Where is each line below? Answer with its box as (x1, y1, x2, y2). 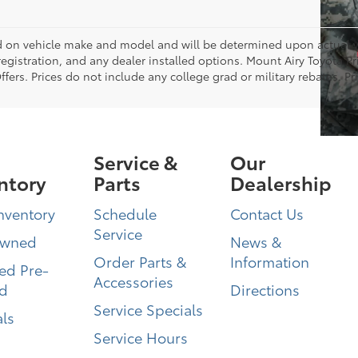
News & (229, 230, 281, 252)
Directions (229, 278, 300, 300)
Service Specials (93, 298, 204, 320)
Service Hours (93, 326, 189, 348)
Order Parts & (93, 250, 187, 272)
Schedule (93, 202, 157, 224)
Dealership (229, 168, 332, 196)
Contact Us (229, 202, 304, 224)
